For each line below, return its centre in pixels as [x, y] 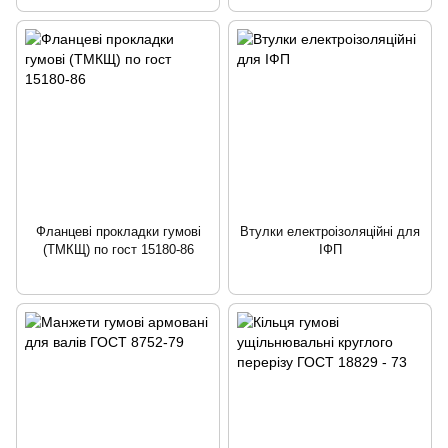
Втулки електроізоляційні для [330, 231]
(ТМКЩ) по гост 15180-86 [118, 249]
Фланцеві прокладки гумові [118, 231]
